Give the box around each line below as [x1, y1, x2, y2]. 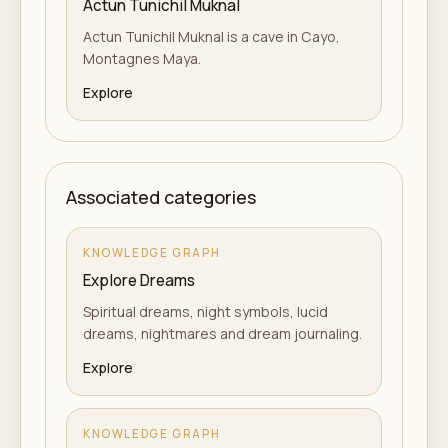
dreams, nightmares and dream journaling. [83, 323, 362, 343]
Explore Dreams [83, 269, 195, 291]
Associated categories [66, 184, 256, 209]
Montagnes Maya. [83, 48, 201, 68]
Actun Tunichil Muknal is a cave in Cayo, [83, 26, 340, 46]
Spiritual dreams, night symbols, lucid [83, 301, 328, 321]
